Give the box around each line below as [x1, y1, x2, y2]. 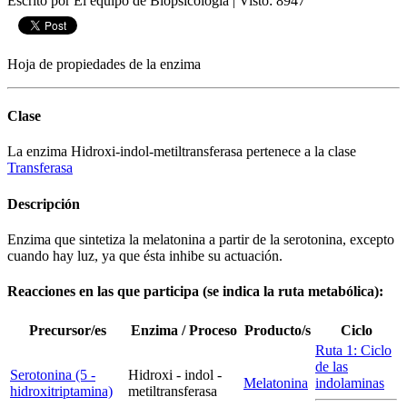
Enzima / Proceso [131, 322, 237, 338]
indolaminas [315, 374, 384, 391]
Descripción [7, 195, 80, 212]
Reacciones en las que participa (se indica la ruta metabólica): [7, 283, 383, 300]
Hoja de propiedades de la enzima [7, 55, 201, 72]
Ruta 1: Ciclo [315, 342, 392, 358]
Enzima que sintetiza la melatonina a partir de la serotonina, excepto [7, 232, 394, 248]
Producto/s [244, 322, 311, 338]
